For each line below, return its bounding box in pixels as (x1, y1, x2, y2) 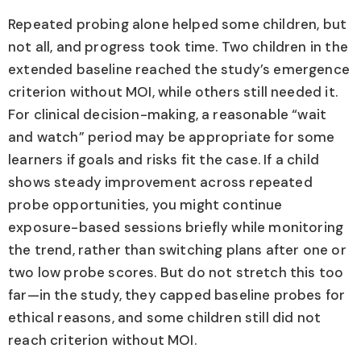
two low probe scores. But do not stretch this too (8, 263, 344, 282)
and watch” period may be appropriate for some (8, 128, 335, 147)
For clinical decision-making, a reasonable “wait (8, 106, 327, 124)
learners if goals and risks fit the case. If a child (8, 151, 319, 169)
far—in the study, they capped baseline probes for (8, 286, 346, 305)
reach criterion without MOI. (8, 331, 197, 350)
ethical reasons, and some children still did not (8, 309, 322, 327)
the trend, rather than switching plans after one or (8, 241, 346, 259)
